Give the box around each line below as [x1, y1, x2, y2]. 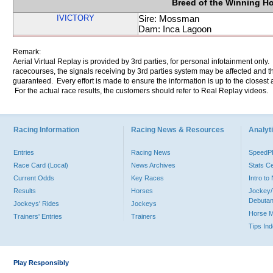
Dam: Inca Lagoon [138, 24, 211, 34]
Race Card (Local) [13, 161, 68, 169]
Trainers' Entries [13, 213, 62, 220]
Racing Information [13, 126, 79, 134]
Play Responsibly [13, 259, 69, 266]
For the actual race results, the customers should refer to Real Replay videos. [13, 87, 268, 95]
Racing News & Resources [131, 126, 224, 134]
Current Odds [13, 174, 54, 182]
